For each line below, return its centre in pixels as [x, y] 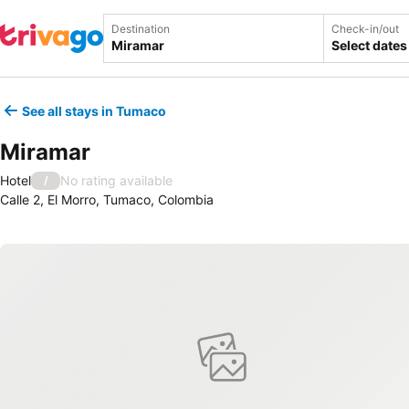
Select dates [369, 45]
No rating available [116, 180]
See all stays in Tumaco [94, 110]
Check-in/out [365, 29]
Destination [141, 29]
